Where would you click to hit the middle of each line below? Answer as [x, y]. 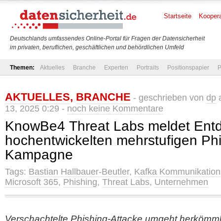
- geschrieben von [168, 98]
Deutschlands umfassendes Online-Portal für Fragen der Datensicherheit [107, 38]
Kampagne [39, 155]
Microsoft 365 [32, 182]
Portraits [148, 68]
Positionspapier [188, 68]
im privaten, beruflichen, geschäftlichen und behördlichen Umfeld [97, 47]
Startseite [178, 16]
